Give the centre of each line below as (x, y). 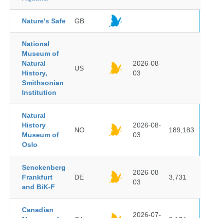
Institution (39, 92)
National (36, 44)
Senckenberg (44, 167)
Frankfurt (37, 177)
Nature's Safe (44, 21)
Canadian (38, 210)
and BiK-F (38, 187)
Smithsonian (43, 83)
